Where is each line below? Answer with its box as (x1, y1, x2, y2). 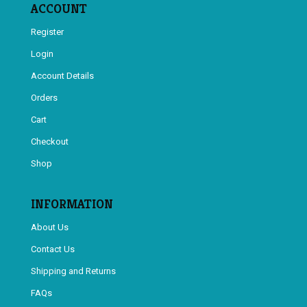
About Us (30, 222, 69, 233)
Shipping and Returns (30, 266, 116, 277)
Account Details (30, 71, 94, 82)
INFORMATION (30, 196, 113, 212)
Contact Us (30, 244, 75, 255)
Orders (30, 93, 58, 103)
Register (30, 27, 64, 38)
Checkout (30, 136, 69, 147)
